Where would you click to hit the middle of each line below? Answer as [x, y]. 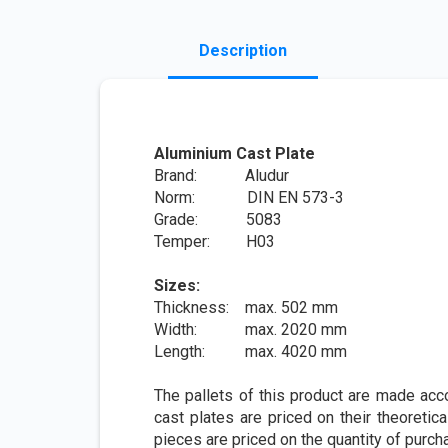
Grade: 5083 [218, 219]
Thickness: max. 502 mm [248, 307]
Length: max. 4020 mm [250, 351]
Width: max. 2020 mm [252, 329]
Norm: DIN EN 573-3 [249, 197]
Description [243, 50]
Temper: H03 [214, 241]
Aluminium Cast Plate [234, 153]
